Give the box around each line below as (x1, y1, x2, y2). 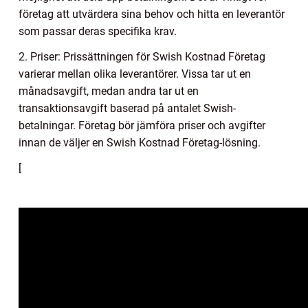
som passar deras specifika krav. (19, 25, 177, 38)
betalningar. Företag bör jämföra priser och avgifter (19, 119, 265, 133)
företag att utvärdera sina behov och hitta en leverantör (19, 8, 285, 21)
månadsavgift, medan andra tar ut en (19, 85, 199, 98)
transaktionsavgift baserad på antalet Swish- (19, 102, 236, 115)
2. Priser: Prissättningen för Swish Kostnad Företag (19, 50, 265, 64)
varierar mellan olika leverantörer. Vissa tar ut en (19, 67, 251, 81)
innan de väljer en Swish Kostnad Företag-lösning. (19, 136, 261, 150)
